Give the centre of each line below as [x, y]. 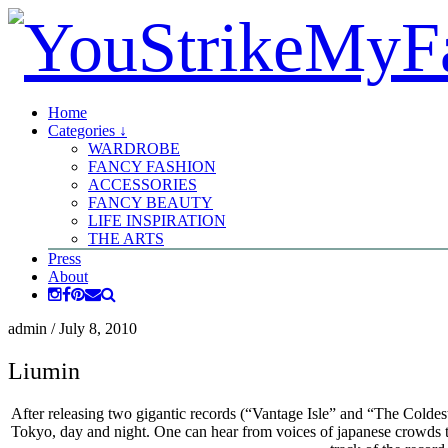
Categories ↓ [87, 130]
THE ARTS [126, 238]
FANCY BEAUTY [150, 202]
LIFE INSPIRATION [157, 220]
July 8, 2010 [98, 328]
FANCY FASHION [152, 166]
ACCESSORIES [142, 184]
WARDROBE [134, 148]
